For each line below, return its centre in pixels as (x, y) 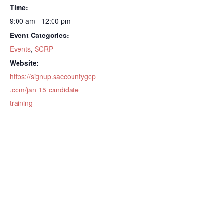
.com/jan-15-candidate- (45, 89)
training (21, 102)
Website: (24, 63)
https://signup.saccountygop (53, 76)
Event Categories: (39, 35)
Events (20, 48)
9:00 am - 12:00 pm (40, 21)
